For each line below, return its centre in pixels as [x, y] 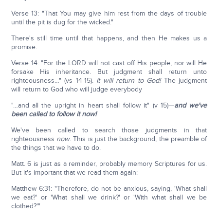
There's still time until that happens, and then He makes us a [109, 38]
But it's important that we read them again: [74, 173]
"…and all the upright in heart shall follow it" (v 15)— [92, 106]
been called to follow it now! [54, 114]
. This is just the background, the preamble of [138, 139]
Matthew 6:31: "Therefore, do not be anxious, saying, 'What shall [109, 189]
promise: [24, 47]
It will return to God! [129, 81]
